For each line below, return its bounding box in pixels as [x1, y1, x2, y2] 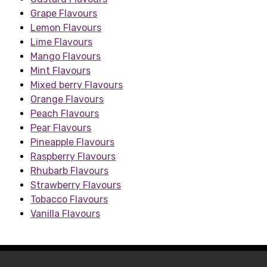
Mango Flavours [30, 51, 101, 63]
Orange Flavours [30, 94, 104, 105]
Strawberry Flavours [30, 179, 122, 191]
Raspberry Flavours [30, 151, 116, 163]
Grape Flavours [30, 8, 98, 20]
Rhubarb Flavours [30, 165, 109, 177]
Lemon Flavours [30, 22, 102, 34]
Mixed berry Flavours [30, 79, 123, 91]
